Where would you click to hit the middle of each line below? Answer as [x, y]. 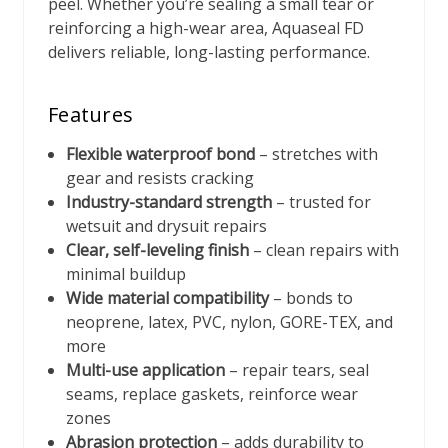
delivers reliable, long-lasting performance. [209, 52]
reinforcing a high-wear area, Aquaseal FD [206, 28]
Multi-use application [146, 370]
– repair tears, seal [297, 370]
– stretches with [317, 154]
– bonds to [311, 298]
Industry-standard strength [169, 202]
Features [90, 115]
